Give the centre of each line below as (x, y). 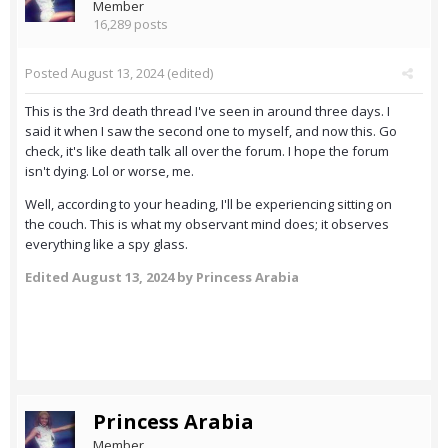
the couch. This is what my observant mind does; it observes (207, 224)
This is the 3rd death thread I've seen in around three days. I (207, 111)
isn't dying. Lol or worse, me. (111, 171)
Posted (48, 73)
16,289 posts (130, 24)
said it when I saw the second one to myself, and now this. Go (211, 131)
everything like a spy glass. (106, 244)
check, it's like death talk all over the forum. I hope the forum (207, 151)
